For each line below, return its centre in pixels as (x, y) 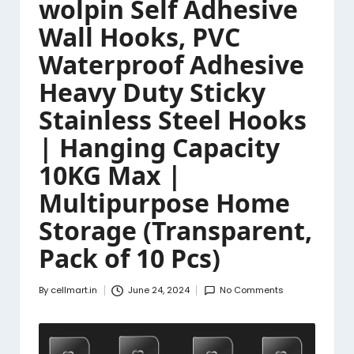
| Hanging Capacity (159, 148)
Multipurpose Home (164, 203)
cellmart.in (74, 290)
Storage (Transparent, (175, 231)
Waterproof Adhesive (171, 65)
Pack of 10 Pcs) (130, 258)
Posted (54, 297)
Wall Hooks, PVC (139, 37)
